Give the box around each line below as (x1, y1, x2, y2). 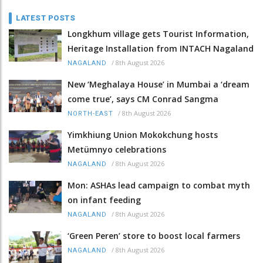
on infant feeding (68, 194, 141, 205)
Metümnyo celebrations (68, 143, 166, 155)
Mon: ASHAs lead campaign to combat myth (68, 179, 250, 191)
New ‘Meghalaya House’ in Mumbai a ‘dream (68, 78, 249, 90)
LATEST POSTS (16, 13, 76, 22)
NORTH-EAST (68, 109, 113, 117)
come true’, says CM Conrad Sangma (68, 93, 218, 104)
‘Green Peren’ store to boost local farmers (68, 230, 240, 241)
